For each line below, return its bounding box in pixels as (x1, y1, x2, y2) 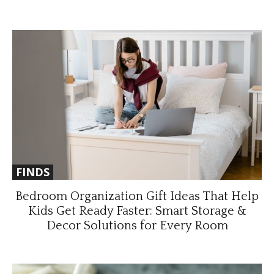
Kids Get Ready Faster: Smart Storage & (28, 204, 246, 218)
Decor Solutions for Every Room (46, 218, 228, 232)
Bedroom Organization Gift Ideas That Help (15, 189, 259, 203)
